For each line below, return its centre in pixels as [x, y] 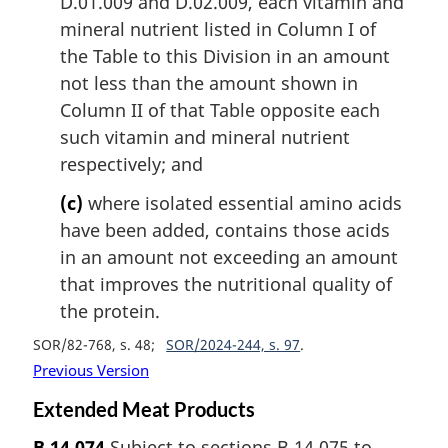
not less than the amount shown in [209, 82]
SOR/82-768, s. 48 [92, 345]
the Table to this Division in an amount [225, 55]
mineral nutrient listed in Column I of [218, 28]
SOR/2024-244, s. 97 [233, 345]
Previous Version [91, 370]
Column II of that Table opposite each [220, 109]
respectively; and [131, 163]
